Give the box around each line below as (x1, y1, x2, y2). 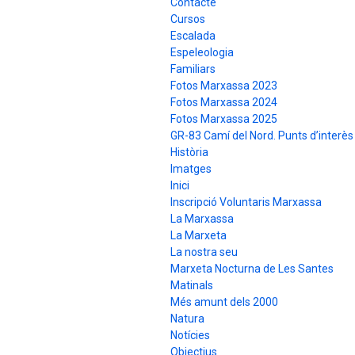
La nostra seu (170, 245, 238, 258)
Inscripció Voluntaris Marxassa (170, 195, 322, 208)
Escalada (170, 29, 216, 42)
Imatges (170, 162, 212, 175)
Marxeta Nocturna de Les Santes (170, 261, 334, 275)
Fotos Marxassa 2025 (170, 112, 277, 125)
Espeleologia (170, 45, 234, 59)
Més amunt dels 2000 (170, 295, 278, 308)
